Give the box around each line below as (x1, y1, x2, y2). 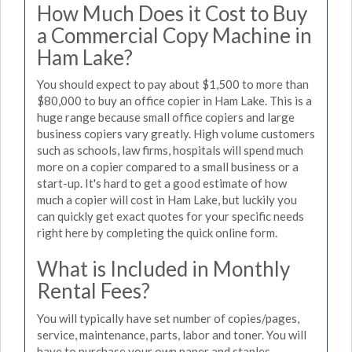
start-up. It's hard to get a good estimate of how (37, 176, 287, 190)
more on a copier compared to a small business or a (37, 159, 299, 174)
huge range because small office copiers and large (37, 110, 295, 124)
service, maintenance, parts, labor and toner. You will (37, 327, 306, 342)
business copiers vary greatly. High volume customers (37, 126, 315, 141)
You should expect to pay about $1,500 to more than (37, 77, 309, 91)
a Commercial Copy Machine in (37, 22, 312, 48)
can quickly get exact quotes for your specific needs (37, 209, 304, 223)
